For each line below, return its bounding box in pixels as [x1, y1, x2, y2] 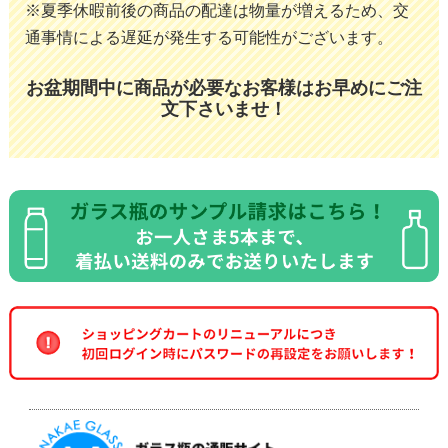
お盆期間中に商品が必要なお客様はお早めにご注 [26, 77, 422, 98]
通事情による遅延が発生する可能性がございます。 [24, 28, 393, 46]
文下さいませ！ [161, 98, 287, 119]
